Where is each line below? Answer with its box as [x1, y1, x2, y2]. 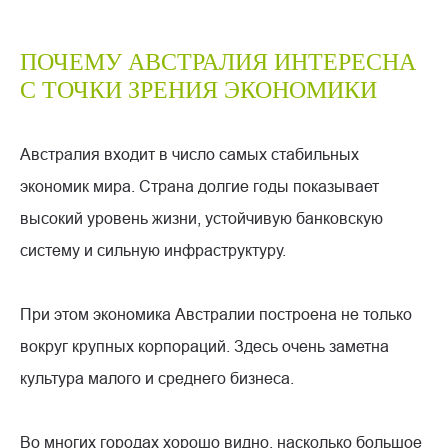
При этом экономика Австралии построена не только [20, 304, 412, 323]
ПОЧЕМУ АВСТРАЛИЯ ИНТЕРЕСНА [20, 48, 416, 75]
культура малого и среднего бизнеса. [20, 368, 294, 387]
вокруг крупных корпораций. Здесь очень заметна [20, 336, 389, 355]
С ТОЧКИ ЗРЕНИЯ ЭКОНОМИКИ [20, 76, 377, 103]
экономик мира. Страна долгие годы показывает [20, 176, 379, 195]
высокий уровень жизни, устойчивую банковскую [20, 208, 383, 227]
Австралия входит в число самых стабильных [20, 144, 359, 163]
